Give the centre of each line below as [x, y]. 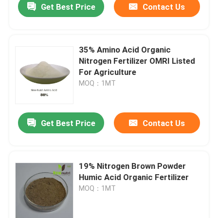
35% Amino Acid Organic [125, 50]
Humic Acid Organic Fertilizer [134, 177]
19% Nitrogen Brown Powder [133, 166]
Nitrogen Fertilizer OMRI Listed [137, 61]
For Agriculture [108, 72]
